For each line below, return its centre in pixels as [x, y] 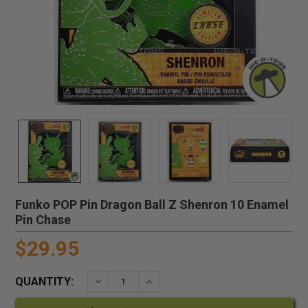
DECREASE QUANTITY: [144, 281]
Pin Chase [43, 219]
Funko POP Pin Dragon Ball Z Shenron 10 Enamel [152, 204]
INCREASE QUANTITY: [193, 281]
